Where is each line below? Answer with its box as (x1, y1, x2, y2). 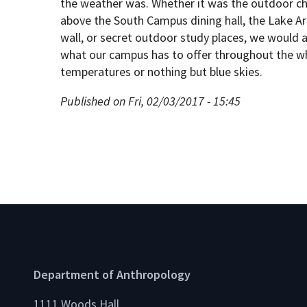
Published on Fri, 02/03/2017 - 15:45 (60, 93, 241, 109)
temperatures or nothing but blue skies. (60, 64, 263, 79)
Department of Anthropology (34, 267, 191, 282)
